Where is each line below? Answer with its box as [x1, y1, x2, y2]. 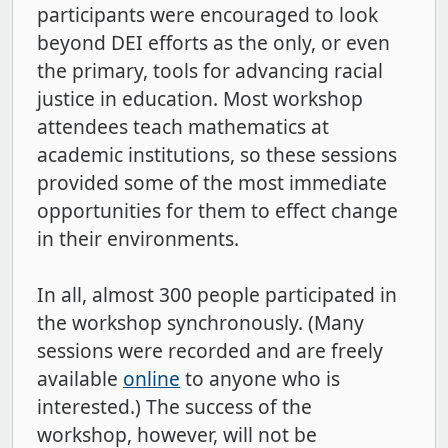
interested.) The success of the [37, 393, 312, 421]
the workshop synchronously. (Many [37, 309, 364, 337]
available [37, 365, 123, 393]
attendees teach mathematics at [37, 113, 329, 141]
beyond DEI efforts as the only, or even [37, 29, 390, 57]
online [123, 365, 180, 393]
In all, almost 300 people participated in [37, 281, 397, 309]
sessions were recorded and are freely [37, 337, 383, 365]
